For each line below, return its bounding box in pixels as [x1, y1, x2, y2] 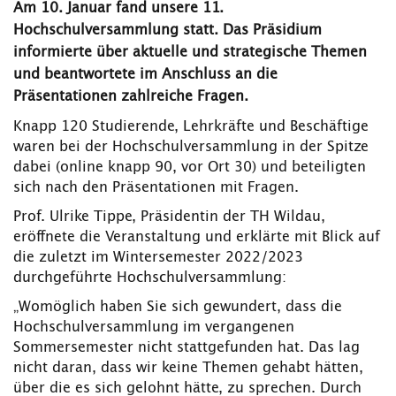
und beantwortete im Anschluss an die [13, 67, 278, 82]
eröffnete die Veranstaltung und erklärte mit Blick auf [13, 230, 380, 245]
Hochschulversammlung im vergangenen [13, 320, 294, 335]
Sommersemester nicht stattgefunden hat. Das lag [13, 340, 360, 355]
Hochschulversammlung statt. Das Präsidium [13, 23, 322, 38]
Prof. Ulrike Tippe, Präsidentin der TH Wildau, [13, 209, 325, 225]
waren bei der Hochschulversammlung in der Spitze [13, 140, 369, 155]
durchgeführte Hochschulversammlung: [13, 270, 286, 286]
